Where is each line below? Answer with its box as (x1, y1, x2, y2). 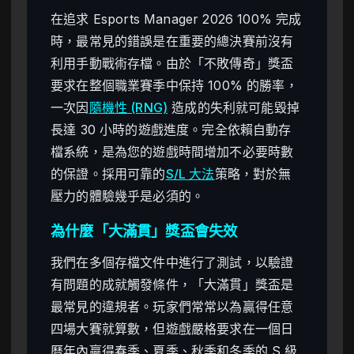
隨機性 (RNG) (88, 100, 168, 116)
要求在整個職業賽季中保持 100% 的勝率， (51, 77, 298, 94)
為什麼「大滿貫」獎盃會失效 (51, 223, 238, 241)
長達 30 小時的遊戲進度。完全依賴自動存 (51, 122, 292, 138)
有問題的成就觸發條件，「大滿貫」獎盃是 (51, 276, 294, 292)
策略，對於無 (214, 166, 292, 183)
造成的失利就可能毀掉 (168, 100, 299, 116)
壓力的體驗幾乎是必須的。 (51, 188, 205, 205)
